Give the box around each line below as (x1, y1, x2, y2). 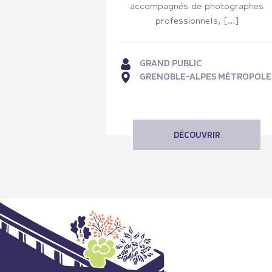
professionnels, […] (155, 15, 239, 25)
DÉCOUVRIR (173, 129, 220, 140)
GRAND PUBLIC (140, 56, 202, 69)
